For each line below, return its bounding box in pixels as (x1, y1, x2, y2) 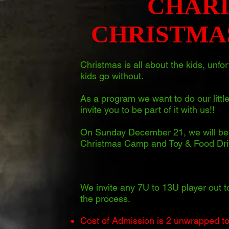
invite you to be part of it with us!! (80, 104, 215, 115)
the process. (80, 193, 130, 204)
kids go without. (80, 71, 144, 81)
